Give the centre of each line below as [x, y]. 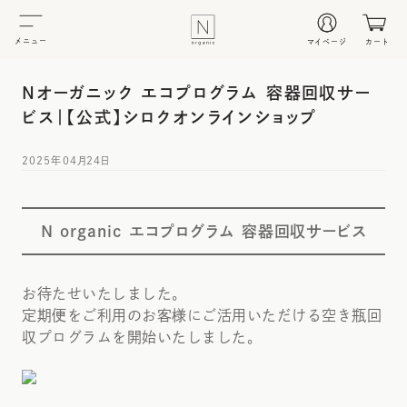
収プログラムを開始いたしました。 [142, 337]
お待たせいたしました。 [104, 293]
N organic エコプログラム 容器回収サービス [203, 231]
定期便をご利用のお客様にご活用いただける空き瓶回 [202, 315]
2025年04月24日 [66, 160]
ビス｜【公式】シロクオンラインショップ [170, 117]
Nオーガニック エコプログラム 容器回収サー [197, 93]
